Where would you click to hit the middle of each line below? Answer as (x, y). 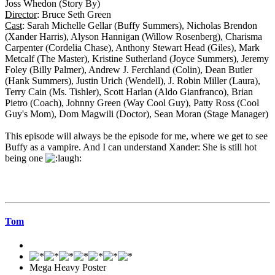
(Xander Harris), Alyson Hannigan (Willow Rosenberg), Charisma (134, 36)
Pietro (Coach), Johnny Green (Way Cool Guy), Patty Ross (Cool (132, 103)
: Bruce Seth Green (74, 14)
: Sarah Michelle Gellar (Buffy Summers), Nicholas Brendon (140, 25)
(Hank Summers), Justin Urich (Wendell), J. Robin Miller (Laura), (133, 80)
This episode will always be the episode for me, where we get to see (136, 136)
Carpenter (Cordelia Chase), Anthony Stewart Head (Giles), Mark (132, 47)
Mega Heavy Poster (68, 268)
